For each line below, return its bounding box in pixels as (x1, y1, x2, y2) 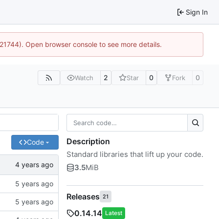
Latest (105, 209, 122, 217)
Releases (66, 191, 100, 201)
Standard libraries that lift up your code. (66, 149, 203, 159)
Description (66, 136, 110, 146)
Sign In (186, 7, 208, 16)
